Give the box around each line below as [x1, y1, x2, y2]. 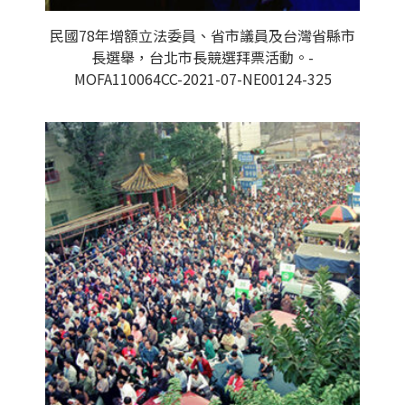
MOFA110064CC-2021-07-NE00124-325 [73, 68, 332, 89]
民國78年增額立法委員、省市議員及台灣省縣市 [50, 24, 355, 46]
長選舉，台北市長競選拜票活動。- [91, 46, 314, 68]
